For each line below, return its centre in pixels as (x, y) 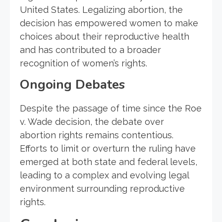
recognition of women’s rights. (83, 63)
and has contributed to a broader (90, 50)
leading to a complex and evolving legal (104, 175)
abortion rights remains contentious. (97, 135)
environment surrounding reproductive (102, 188)
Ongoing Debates (72, 84)
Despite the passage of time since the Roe (111, 108)
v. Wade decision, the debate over (92, 121)
